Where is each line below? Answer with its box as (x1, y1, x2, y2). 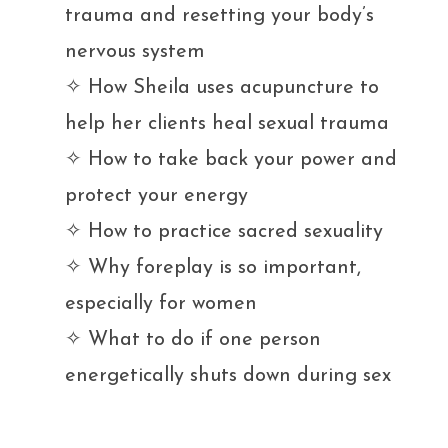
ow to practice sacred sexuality (103, 221, 383, 242)
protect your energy (65, 185, 248, 206)
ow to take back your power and (103, 149, 397, 170)
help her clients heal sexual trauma (65, 113, 395, 134)
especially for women (65, 293, 257, 314)
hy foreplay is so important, (108, 257, 361, 278)
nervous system (65, 41, 205, 62)
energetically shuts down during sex (65, 365, 391, 386)
